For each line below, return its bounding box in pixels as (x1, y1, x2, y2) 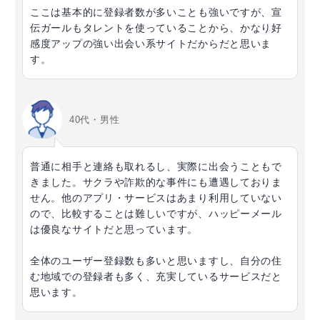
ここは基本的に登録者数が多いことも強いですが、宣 (30, 6, 282, 19)
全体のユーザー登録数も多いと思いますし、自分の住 (30, 255, 282, 267)
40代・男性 (69, 114, 120, 125)
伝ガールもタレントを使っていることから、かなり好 (30, 22, 282, 34)
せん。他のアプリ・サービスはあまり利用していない (30, 192, 282, 204)
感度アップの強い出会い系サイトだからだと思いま (30, 38, 272, 50)
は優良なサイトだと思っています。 (30, 224, 199, 236)
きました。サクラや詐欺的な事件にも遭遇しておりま (30, 176, 282, 189)
